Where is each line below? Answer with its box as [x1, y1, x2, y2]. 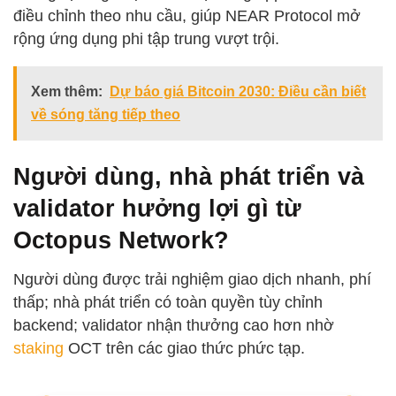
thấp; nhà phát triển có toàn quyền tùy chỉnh [13, 293, 323, 312]
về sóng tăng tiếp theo [31, 107, 180, 123]
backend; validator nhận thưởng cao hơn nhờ [13, 316, 334, 335]
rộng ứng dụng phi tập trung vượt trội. [13, 30, 279, 49]
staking [13, 339, 64, 358]
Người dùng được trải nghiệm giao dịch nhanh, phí [13, 270, 371, 289]
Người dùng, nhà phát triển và [13, 162, 364, 190]
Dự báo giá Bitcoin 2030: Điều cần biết [110, 84, 366, 100]
